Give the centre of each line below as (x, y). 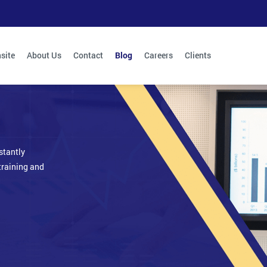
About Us (44, 55)
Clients (198, 55)
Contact (88, 55)
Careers (159, 55)
